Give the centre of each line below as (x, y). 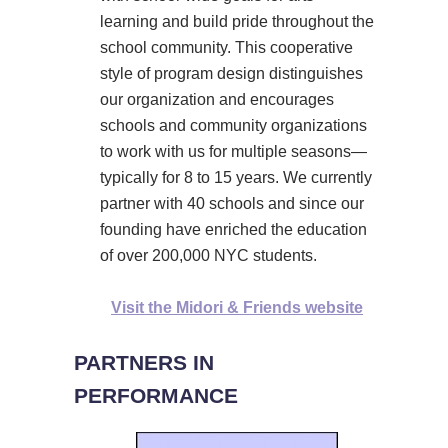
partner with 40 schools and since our (232, 204)
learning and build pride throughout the (237, 22)
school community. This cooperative (226, 48)
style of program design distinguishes (231, 74)
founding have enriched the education (233, 230)
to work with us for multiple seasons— (233, 152)
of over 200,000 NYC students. (208, 256)
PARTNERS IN (144, 363)
